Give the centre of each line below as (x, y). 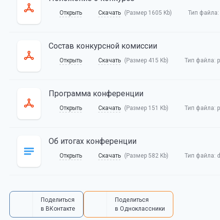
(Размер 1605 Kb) (148, 13)
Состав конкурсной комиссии (103, 46)
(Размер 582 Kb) (146, 156)
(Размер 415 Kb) (146, 60)
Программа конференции (96, 94)
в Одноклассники (140, 209)
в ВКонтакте (58, 209)
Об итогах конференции (92, 141)
